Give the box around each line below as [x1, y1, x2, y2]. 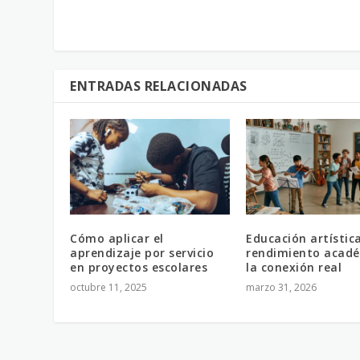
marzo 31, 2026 [246, 280, 317, 294]
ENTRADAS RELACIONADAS [70, 77, 247, 96]
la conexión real [246, 259, 342, 275]
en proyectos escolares [70, 259, 208, 275]
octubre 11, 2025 [70, 280, 148, 294]
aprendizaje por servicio [70, 244, 215, 260]
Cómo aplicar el [70, 230, 164, 246]
